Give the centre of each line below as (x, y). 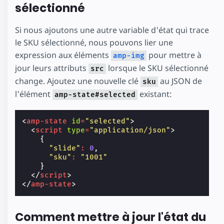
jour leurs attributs (52, 68)
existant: (155, 94)
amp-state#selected (95, 95)
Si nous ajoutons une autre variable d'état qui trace (112, 30)
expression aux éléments (63, 55)
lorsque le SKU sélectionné (157, 68)
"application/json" (130, 130)
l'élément (34, 94)
